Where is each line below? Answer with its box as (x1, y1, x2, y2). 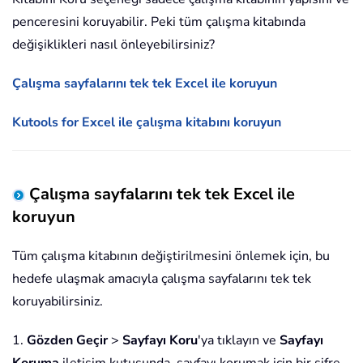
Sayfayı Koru (122, 331, 198, 350)
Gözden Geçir (27, 331, 108, 350)
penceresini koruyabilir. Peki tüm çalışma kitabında (12, 13, 305, 32)
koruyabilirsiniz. (12, 293, 103, 311)
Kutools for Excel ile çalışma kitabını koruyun (12, 113, 281, 132)
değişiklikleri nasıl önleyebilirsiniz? (12, 36, 215, 54)
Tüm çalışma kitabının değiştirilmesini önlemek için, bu (12, 247, 330, 266)
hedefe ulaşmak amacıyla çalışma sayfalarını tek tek (12, 270, 311, 288)
